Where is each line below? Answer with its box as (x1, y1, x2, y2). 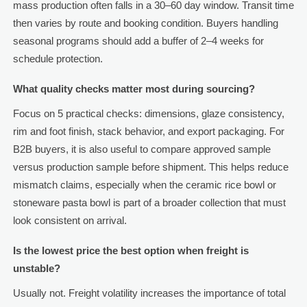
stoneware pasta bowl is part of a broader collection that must (12, 197, 286, 209)
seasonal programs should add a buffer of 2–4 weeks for (12, 35, 264, 47)
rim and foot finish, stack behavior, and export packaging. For (12, 125, 284, 138)
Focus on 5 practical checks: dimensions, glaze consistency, (12, 108, 284, 120)
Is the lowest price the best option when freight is (12, 245, 249, 257)
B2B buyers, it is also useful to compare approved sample (12, 143, 271, 156)
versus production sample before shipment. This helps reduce (12, 161, 288, 173)
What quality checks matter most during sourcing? (12, 83, 255, 95)
